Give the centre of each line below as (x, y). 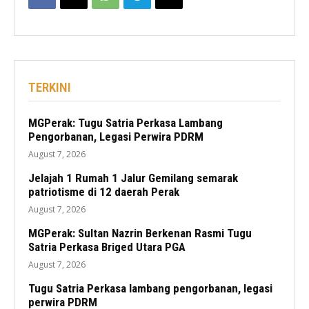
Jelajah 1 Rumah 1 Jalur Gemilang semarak (133, 178)
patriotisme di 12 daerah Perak (104, 192)
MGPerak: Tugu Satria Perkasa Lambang (126, 123)
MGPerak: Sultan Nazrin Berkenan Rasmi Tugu (140, 233)
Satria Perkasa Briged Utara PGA (107, 247)
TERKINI (50, 88)
